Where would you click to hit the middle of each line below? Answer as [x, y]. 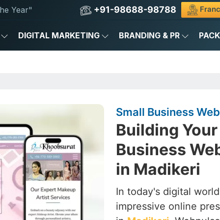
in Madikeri [158, 169]
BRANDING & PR [149, 35]
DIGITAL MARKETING [59, 35]
